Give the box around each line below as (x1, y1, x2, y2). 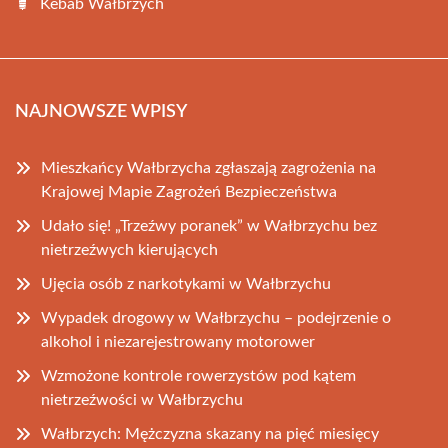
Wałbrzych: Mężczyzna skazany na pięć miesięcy (41, 425, 379, 442)
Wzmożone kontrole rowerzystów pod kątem (41, 367, 356, 384)
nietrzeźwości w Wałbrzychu (41, 391, 243, 408)
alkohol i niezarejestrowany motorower (41, 333, 315, 350)
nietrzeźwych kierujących (41, 241, 218, 258)
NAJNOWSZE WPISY (15, 102, 187, 121)
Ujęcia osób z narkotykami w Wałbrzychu (41, 275, 331, 292)
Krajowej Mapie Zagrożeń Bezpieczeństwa (41, 183, 337, 200)
